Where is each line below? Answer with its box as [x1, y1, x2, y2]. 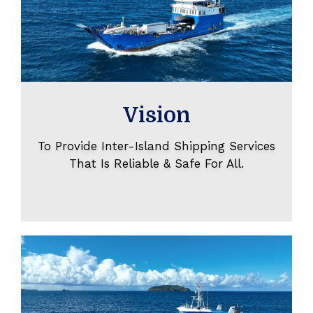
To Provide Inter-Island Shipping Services [38, 138, 275, 153]
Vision [122, 103, 191, 127]
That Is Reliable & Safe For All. [69, 156, 244, 170]
